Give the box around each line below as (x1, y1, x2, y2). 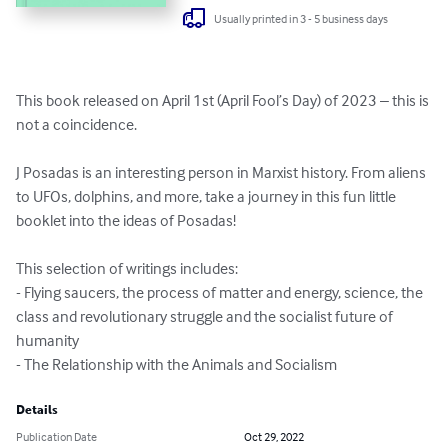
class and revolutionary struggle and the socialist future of (16, 306, 396, 327)
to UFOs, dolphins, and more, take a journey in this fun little (16, 186, 399, 207)
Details (16, 403, 58, 418)
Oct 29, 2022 (244, 429, 304, 445)
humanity (16, 330, 79, 351)
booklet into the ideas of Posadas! (16, 210, 236, 231)
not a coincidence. (16, 114, 137, 135)
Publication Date (16, 429, 97, 445)
